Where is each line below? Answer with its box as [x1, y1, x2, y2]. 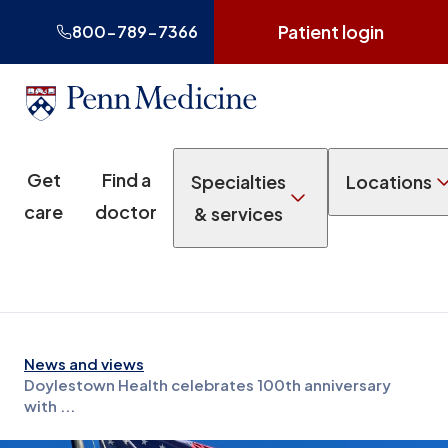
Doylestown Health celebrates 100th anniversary [24, 375, 391, 394]
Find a [101, 168, 151, 191]
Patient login [278, 20, 384, 43]
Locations [346, 170, 432, 193]
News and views [24, 354, 144, 373]
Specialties [191, 170, 286, 193]
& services [194, 202, 283, 225]
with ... [24, 396, 75, 415]
